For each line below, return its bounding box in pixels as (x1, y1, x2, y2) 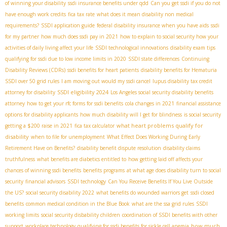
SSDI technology (67, 177, 106, 185)
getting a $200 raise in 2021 (5, 122, 72, 129)
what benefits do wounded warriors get (96, 188, 188, 196)
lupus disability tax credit (153, 77, 212, 85)
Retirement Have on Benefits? (5, 144, 75, 152)
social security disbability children (41, 211, 120, 218)
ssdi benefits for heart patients (67, 66, 139, 73)
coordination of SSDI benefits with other (122, 211, 217, 218)
